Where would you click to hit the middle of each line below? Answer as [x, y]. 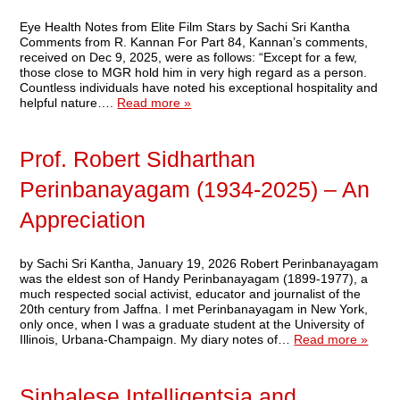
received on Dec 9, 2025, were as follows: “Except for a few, [189, 57]
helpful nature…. [69, 102]
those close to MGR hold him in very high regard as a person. [194, 72]
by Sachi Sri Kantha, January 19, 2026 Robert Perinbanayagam [200, 264]
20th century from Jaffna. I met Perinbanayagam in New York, [194, 309]
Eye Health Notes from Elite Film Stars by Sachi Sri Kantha [185, 26]
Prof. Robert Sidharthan [138, 160]
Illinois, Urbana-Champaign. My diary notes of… [157, 340]
